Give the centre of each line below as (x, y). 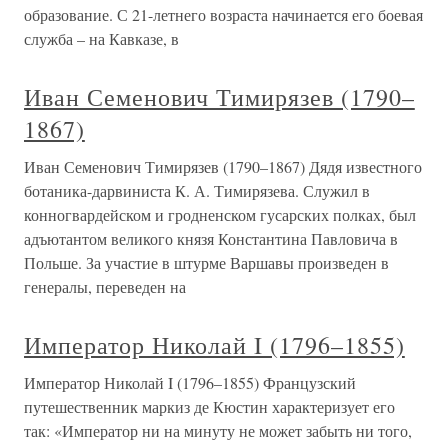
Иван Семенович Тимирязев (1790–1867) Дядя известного (223, 167)
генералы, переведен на (105, 287)
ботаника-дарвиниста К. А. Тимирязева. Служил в (197, 191)
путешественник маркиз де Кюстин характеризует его (209, 407)
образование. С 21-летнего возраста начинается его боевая (223, 15)
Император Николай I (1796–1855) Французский (190, 383)
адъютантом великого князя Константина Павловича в (211, 239)
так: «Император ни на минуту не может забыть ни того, (218, 431)
